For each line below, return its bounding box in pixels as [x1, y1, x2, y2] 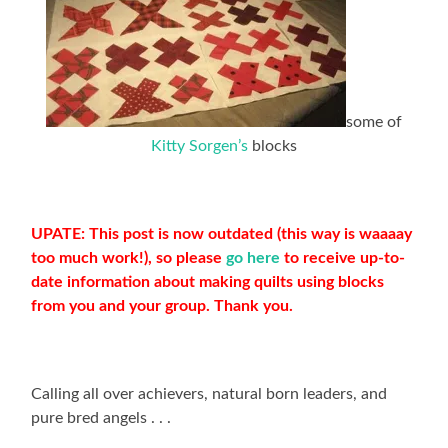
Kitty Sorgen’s [150, 137, 248, 154]
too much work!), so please [31, 249, 227, 266]
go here [226, 249, 281, 266]
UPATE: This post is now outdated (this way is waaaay [31, 225, 413, 242]
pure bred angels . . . [31, 409, 172, 426]
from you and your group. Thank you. [31, 297, 294, 314]
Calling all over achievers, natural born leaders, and [31, 385, 388, 402]
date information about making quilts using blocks [31, 273, 385, 290]
